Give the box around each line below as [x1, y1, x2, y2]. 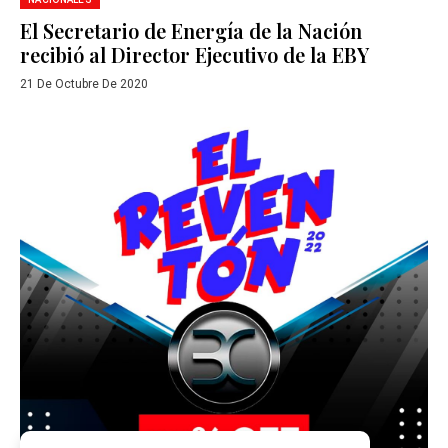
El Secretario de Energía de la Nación [20, 16, 362, 44]
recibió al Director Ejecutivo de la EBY [20, 40, 369, 68]
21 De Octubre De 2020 [20, 76, 148, 91]
